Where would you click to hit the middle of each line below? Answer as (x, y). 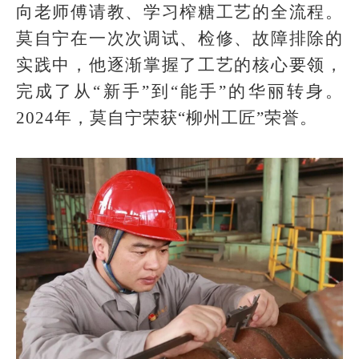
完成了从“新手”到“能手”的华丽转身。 (179, 91)
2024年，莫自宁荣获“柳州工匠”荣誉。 (167, 118)
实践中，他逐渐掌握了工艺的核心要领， (179, 65)
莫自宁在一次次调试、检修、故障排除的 (179, 38)
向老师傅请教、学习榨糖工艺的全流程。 (179, 12)
